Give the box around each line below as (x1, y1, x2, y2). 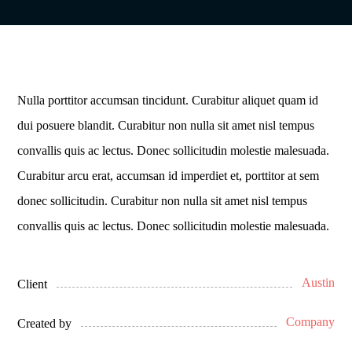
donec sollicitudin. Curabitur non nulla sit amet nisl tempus (17, 194, 308, 207)
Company (285, 314, 335, 328)
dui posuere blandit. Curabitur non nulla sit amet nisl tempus (17, 119, 315, 132)
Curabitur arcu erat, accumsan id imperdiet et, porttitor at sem (17, 169, 320, 182)
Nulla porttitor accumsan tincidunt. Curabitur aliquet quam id (17, 93, 319, 107)
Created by (17, 316, 72, 330)
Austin (301, 276, 335, 289)
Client (17, 277, 48, 291)
